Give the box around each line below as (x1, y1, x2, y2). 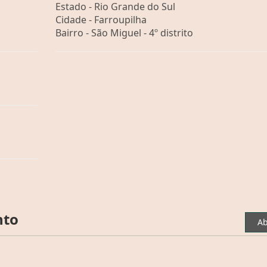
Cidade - (55, 13, 94, 26)
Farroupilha (94, 13, 147, 26)
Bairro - (55, 26, 91, 39)
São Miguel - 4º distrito (91, 26, 193, 39)
